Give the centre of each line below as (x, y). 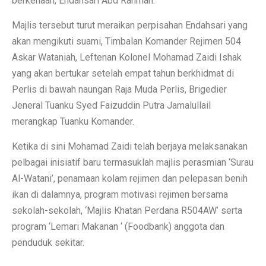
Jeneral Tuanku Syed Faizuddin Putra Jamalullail (111, 105)
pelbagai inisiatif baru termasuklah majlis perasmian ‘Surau (133, 162)
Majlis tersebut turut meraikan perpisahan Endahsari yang (130, 25)
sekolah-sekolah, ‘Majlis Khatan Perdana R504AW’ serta (127, 210)
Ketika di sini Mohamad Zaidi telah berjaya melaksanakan (130, 146)
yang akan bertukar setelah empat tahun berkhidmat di (123, 73)
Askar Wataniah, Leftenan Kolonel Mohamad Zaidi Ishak (127, 57)
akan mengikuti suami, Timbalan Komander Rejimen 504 (126, 41)
